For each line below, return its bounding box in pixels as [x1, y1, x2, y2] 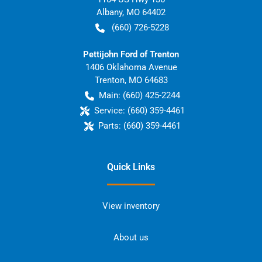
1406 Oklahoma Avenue [85, 62, 177, 73]
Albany [96, 7, 122, 18]
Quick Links [107, 161, 155, 173]
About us [113, 232, 149, 243]
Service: [94, 105, 125, 116]
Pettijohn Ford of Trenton [83, 49, 179, 60]
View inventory [102, 201, 160, 211]
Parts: [98, 120, 121, 131]
